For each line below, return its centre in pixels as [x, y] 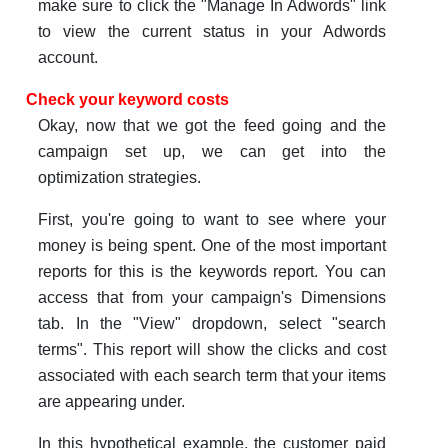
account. [68, 58]
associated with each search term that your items [212, 376]
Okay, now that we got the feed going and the [212, 126]
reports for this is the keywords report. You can [212, 272]
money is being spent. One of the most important [212, 246]
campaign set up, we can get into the [212, 152]
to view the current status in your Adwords [212, 32]
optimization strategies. [120, 178]
